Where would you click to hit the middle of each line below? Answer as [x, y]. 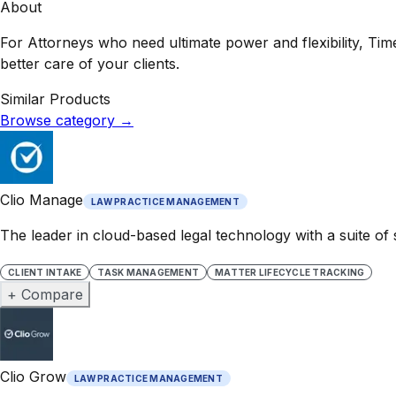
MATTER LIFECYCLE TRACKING [290, 272]
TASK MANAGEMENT [148, 272]
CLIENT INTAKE [45, 272]
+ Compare [45, 294]
